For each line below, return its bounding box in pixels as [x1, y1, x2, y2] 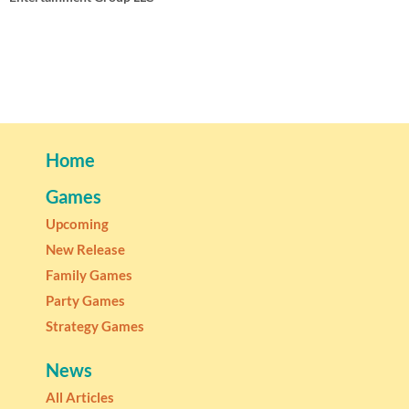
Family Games [46, 267, 132, 284]
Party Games [46, 292, 125, 309]
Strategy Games [46, 318, 144, 335]
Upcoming [46, 215, 109, 233]
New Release [46, 241, 125, 258]
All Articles [46, 389, 114, 406]
